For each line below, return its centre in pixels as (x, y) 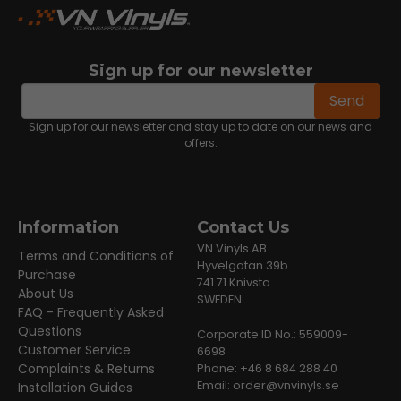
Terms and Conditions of (96, 256)
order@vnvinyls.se (286, 385)
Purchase (47, 275)
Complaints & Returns (86, 369)
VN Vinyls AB (231, 248)
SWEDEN (219, 299)
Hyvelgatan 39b (242, 265)
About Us (46, 294)
